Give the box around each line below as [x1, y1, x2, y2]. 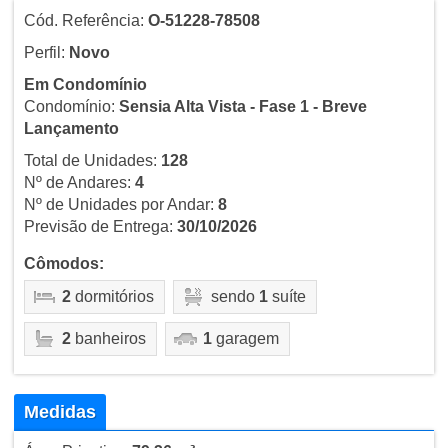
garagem [211, 329, 279, 347]
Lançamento [23, 119, 119, 137]
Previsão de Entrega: [23, 217, 177, 235]
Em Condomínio [23, 75, 147, 93]
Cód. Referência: [23, 11, 148, 29]
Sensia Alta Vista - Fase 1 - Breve [118, 97, 367, 115]
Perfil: [23, 43, 69, 61]
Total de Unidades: [23, 151, 161, 169]
